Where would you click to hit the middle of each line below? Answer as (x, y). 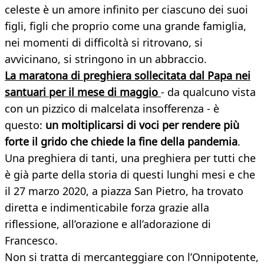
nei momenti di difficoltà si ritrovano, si (104, 43)
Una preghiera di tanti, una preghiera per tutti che (130, 158)
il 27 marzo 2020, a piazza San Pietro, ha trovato (124, 191)
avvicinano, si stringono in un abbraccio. (106, 59)
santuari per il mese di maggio (83, 92)
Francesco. (31, 241)
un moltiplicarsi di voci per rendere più (142, 125)
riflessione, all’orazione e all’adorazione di (108, 224)
